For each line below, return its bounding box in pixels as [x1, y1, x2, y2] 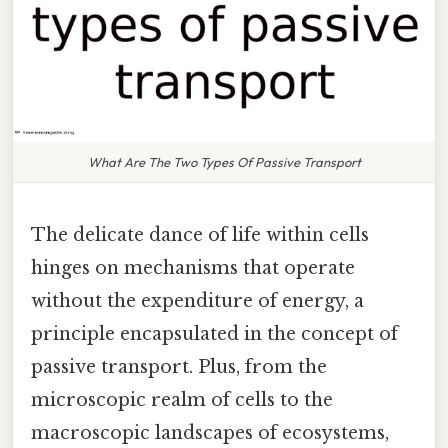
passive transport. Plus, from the [31, 355, 327, 378]
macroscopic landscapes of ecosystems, [31, 421, 389, 444]
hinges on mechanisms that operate [31, 256, 355, 279]
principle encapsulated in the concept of [31, 322, 398, 345]
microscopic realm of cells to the [31, 388, 333, 411]
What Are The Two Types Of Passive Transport [87, 153, 361, 170]
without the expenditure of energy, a [31, 289, 364, 312]
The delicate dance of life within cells [31, 223, 369, 246]
